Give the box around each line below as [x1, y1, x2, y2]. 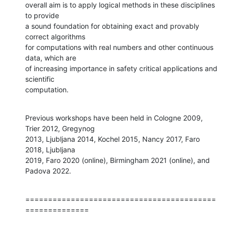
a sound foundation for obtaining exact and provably [25, 21, 199, 30]
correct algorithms [25, 32, 87, 41]
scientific [25, 74, 56, 83]
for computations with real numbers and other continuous [25, 42, 213, 51]
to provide [25, 11, 61, 20]
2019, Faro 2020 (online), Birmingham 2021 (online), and [25, 155, 210, 164]
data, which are [25, 53, 78, 62]
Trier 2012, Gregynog [25, 124, 97, 133]
